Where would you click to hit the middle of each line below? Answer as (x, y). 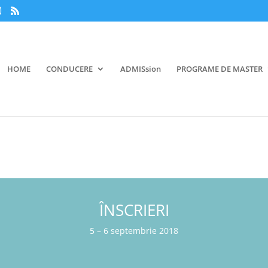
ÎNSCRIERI (134, 210)
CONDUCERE (69, 69)
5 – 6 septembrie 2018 (134, 230)
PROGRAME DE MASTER (220, 69)
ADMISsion (141, 69)
